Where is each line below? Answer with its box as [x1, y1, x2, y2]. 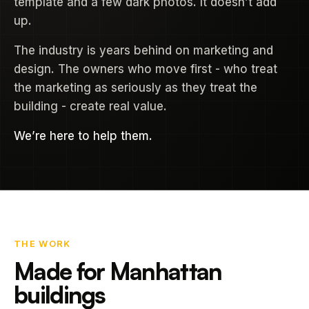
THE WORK [14, 238, 71, 249]
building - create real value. [14, 99, 167, 113]
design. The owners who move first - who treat [14, 62, 277, 76]
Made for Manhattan [14, 257, 222, 286]
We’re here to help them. [14, 129, 152, 143]
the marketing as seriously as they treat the [14, 81, 257, 94]
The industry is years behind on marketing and [14, 43, 273, 57]
